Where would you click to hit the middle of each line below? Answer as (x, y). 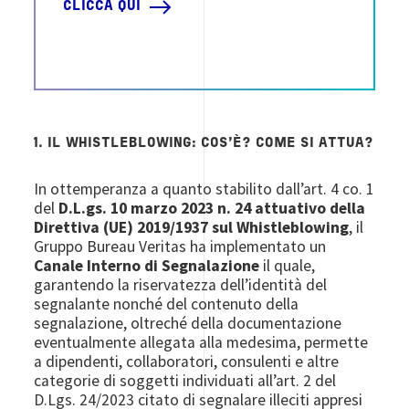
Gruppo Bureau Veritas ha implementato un (180, 246)
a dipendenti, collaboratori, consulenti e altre (187, 362)
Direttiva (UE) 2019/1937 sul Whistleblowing (192, 227)
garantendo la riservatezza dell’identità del (181, 285)
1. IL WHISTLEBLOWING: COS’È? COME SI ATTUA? (204, 144)
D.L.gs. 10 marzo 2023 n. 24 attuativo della (212, 208)
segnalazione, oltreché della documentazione (188, 323)
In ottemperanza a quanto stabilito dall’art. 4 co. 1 (204, 189)
